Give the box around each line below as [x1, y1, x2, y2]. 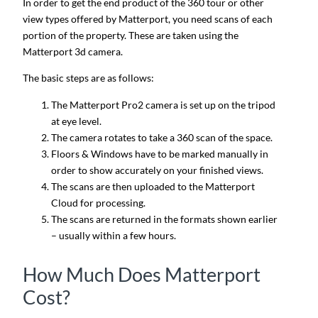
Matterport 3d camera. [23, 45, 125, 57]
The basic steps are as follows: [23, 72, 154, 84]
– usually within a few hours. [51, 229, 178, 241]
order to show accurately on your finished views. [51, 163, 263, 176]
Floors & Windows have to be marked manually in [51, 147, 268, 160]
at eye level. [51, 114, 104, 127]
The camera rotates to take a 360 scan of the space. [51, 131, 275, 143]
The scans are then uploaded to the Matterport [51, 180, 255, 192]
